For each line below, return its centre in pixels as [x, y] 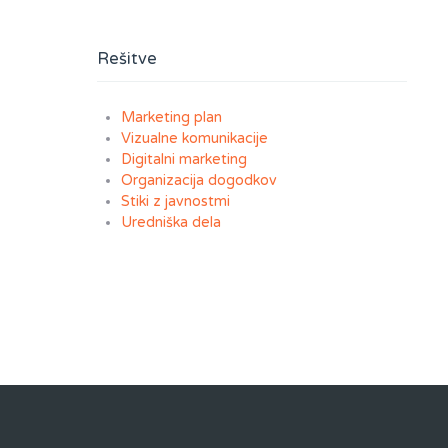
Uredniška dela [171, 223]
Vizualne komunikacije [194, 139]
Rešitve [127, 59]
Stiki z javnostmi [175, 202]
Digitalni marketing [184, 160]
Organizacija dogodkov [199, 181]
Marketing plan [171, 118]
